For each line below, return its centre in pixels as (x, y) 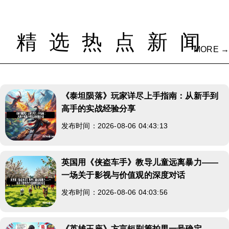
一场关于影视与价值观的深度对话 (123, 175)
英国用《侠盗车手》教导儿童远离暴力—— (140, 162)
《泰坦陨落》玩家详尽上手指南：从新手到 (140, 96)
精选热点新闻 (114, 42)
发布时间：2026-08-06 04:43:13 (114, 125)
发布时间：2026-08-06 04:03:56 (114, 192)
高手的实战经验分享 (99, 108)
